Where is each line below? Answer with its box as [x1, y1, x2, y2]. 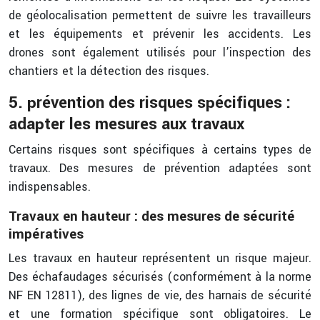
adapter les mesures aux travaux [9, 113, 244, 136]
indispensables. [9, 179, 91, 195]
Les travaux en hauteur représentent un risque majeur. [9, 250, 311, 266]
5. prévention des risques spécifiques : [9, 91, 291, 114]
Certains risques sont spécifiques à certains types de [9, 141, 311, 158]
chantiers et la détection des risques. [9, 63, 209, 79]
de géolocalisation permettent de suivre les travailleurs [9, 7, 311, 24]
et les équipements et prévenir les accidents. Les [9, 26, 311, 42]
